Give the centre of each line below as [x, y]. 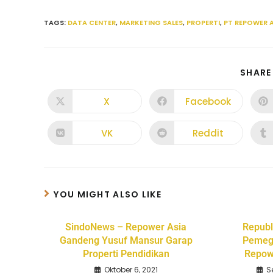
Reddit [208, 133]
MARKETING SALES [151, 23]
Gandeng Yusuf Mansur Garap [126, 241]
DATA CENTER [92, 23]
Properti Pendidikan [126, 254]
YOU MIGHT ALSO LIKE [108, 195]
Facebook [208, 101]
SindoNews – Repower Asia [126, 227]
